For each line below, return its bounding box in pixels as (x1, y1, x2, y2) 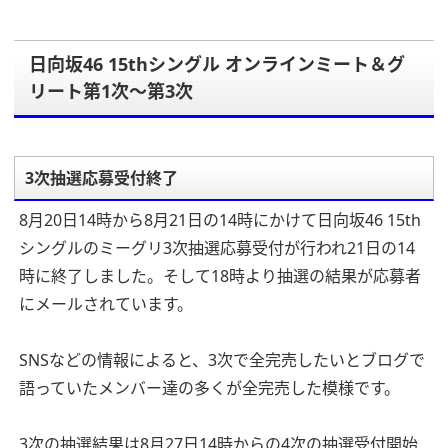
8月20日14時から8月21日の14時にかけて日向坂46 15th (19, 209, 421, 232)
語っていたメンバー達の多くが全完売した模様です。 (19, 377, 400, 400)
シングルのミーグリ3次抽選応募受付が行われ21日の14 (19, 237, 415, 260)
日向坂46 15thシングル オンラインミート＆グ (29, 52, 405, 77)
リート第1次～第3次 (29, 79, 193, 104)
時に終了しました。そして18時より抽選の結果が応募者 (19, 265, 421, 288)
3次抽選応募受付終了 (25, 167, 178, 190)
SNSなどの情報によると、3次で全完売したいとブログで (19, 349, 425, 372)
